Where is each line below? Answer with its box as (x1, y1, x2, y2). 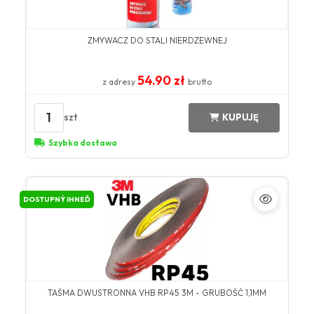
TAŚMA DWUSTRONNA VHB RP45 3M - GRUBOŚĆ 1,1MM (48, 287, 266, 298)
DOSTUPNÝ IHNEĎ (22, 194, 90, 204)
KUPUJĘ (222, 111, 259, 123)
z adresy (102, 76, 137, 87)
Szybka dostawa (48, 137, 117, 148)
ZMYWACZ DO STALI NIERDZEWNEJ (87, 34, 227, 46)
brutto (188, 76, 212, 87)
